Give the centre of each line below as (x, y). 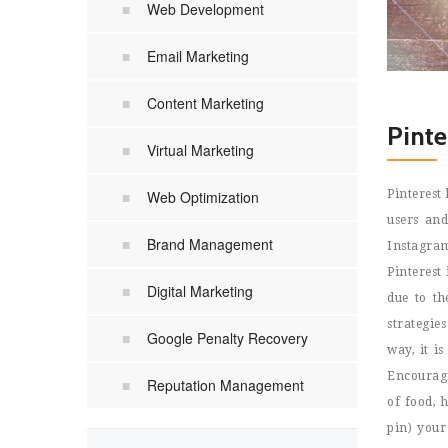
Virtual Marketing (200, 150)
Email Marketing (198, 56)
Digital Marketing (200, 291)
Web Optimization (203, 197)
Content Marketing (205, 103)
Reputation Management (225, 385)
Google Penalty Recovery (227, 338)
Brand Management (210, 244)
